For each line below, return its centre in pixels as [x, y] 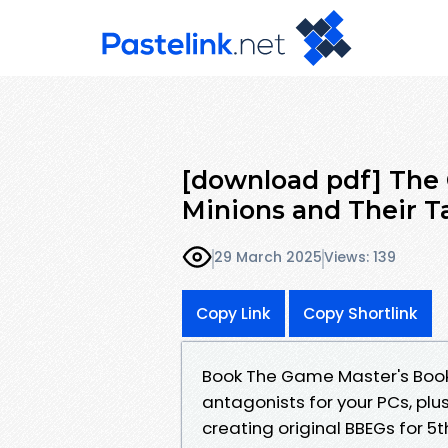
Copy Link [233, 313]
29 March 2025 [268, 257]
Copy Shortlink [360, 313]
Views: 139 [360, 257]
